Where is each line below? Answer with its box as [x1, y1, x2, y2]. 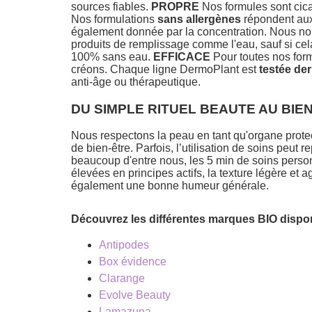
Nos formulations [71, 13, 157, 25]
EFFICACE [153, 50, 210, 63]
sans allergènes [157, 13, 241, 25]
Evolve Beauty [99, 289, 171, 302]
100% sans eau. [71, 50, 153, 63]
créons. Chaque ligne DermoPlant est [71, 63, 259, 75]
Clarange [99, 272, 145, 285]
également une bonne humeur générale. [71, 180, 269, 192]
